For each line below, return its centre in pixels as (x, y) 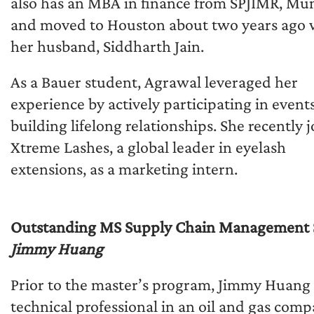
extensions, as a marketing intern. (124, 168)
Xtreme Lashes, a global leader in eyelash (148, 146)
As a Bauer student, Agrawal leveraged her (154, 81)
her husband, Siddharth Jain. (107, 46)
